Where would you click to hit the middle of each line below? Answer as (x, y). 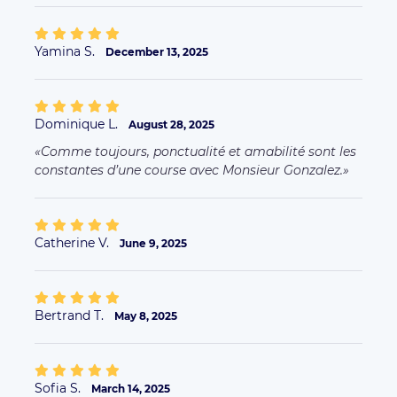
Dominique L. (78, 125)
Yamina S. (66, 52)
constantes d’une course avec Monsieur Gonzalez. (189, 171)
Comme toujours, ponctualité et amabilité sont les (198, 152)
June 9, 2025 (153, 244)
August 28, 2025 (171, 125)
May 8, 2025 (146, 316)
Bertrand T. (71, 316)
